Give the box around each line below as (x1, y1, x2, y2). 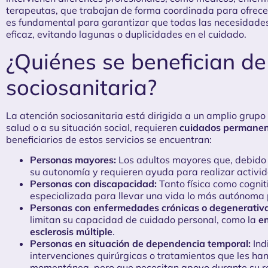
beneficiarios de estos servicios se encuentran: (6, 133, 212, 145)
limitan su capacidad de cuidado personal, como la (30, 214, 258, 226)
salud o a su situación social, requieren (6, 121, 179, 133)
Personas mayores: (30, 154, 116, 166)
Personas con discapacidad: (30, 178, 157, 190)
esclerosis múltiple (30, 226, 112, 238)
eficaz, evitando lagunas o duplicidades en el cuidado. (6, 28, 246, 40)
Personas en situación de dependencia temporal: (30, 237, 251, 250)
